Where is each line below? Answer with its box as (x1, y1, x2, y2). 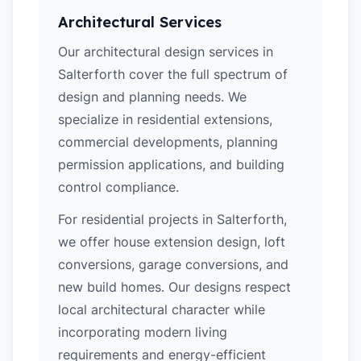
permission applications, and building (58, 156, 284, 172)
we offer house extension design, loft (58, 234, 285, 250)
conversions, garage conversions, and (58, 256, 288, 272)
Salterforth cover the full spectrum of (58, 66, 288, 82)
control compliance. (58, 179, 179, 195)
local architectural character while (58, 301, 265, 317)
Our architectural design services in (58, 44, 273, 60)
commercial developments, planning (58, 134, 278, 150)
